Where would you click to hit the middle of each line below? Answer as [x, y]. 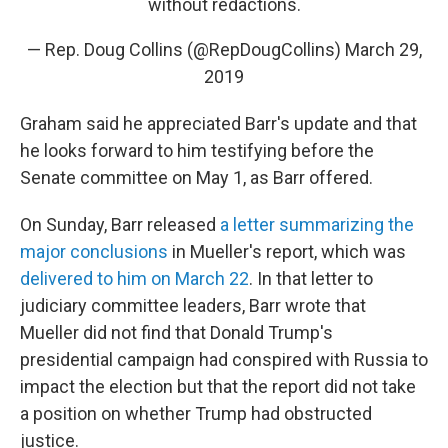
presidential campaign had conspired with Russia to [224, 360]
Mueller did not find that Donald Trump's [176, 333]
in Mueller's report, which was [287, 252]
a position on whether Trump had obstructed [196, 414]
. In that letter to [311, 279]
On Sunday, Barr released [120, 225]
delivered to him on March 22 [134, 279]
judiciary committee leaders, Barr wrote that [193, 306]
